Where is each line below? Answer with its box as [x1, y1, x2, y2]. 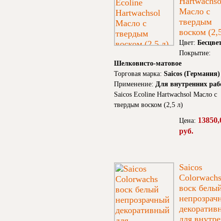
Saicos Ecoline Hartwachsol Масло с [114, 91, 217, 99]
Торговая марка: [114, 70, 164, 78]
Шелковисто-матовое [114, 60, 182, 68]
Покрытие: [179, 49, 211, 57]
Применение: [114, 80, 155, 88]
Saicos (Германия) [164, 70, 220, 78]
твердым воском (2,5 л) [114, 101, 183, 109]
